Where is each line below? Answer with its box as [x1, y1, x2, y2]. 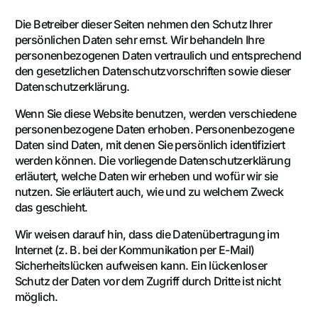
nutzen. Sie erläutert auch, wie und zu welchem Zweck [14, 184, 284, 199]
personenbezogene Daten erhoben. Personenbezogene [14, 121, 294, 136]
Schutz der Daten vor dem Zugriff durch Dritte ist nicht [14, 273, 281, 288]
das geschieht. [14, 199, 88, 214]
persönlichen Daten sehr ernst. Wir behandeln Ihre [14, 32, 265, 47]
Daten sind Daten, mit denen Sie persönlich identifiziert [14, 137, 285, 152]
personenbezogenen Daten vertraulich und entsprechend [14, 48, 302, 62]
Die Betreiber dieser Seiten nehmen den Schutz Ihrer [14, 16, 273, 31]
